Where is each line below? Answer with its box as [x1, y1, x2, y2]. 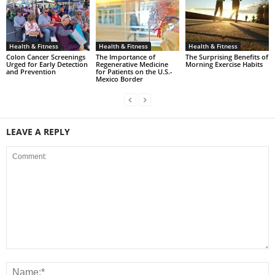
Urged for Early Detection [6, 59, 88, 69]
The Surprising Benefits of [185, 52, 268, 61]
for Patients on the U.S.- [95, 66, 172, 76]
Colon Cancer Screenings [6, 52, 85, 61]
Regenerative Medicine [95, 59, 168, 69]
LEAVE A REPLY [6, 125, 70, 137]
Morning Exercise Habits [185, 59, 263, 69]
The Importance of [95, 52, 155, 61]
